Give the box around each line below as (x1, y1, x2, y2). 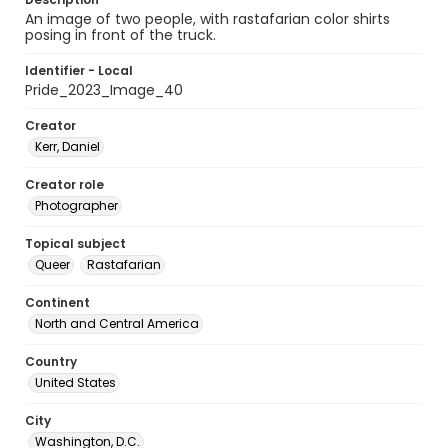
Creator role (25, 176, 104, 193)
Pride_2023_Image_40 (25, 80, 183, 100)
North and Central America (35, 315, 199, 332)
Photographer (35, 197, 118, 214)
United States (35, 374, 116, 391)
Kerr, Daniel (35, 138, 100, 155)
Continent (25, 294, 90, 311)
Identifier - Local (25, 62, 133, 79)
